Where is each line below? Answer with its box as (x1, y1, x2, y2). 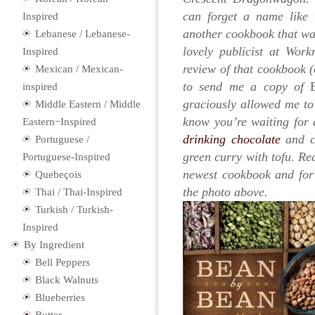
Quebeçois (35, 169, 82, 180)
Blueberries (35, 292, 85, 303)
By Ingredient (24, 239, 84, 250)
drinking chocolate (183, 132, 281, 146)
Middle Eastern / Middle (35, 98, 141, 110)
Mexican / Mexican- (35, 63, 123, 75)
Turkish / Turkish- (35, 204, 113, 215)
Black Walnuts (35, 274, 98, 285)
